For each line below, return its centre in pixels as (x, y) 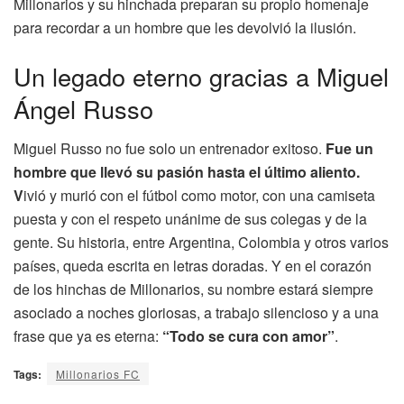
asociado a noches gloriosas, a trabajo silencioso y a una (196, 313)
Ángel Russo (83, 108)
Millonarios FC (98, 374)
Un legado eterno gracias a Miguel (201, 76)
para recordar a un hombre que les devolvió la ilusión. (185, 28)
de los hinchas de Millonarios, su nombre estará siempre (193, 289)
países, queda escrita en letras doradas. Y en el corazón (193, 266)
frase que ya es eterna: (88, 336)
